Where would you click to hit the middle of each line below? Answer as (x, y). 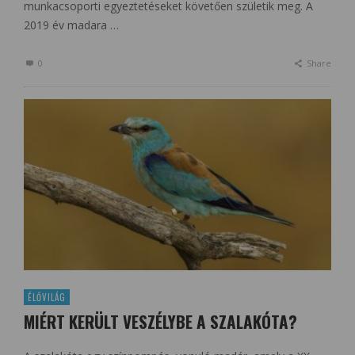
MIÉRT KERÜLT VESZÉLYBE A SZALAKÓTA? (160, 321)
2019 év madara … (71, 25)
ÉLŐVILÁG (47, 297)
